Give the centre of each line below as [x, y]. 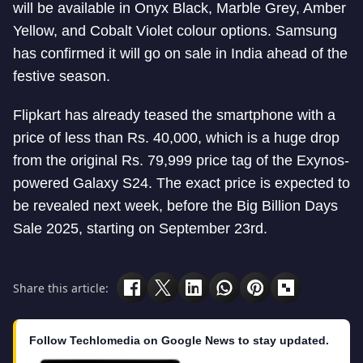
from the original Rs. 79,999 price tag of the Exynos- [181, 160]
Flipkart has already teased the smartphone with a [174, 115]
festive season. [62, 76]
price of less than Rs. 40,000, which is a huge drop [176, 138]
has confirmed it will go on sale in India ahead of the [180, 53]
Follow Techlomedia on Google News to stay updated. [179, 340]
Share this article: [61, 288]
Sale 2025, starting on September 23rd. [140, 228]
